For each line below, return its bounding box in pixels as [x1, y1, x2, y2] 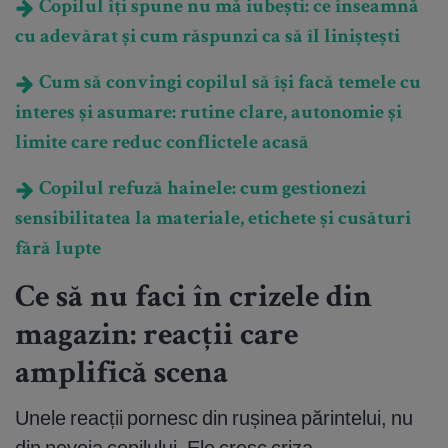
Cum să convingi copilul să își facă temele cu [35, 73, 421, 94]
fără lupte [15, 239, 101, 260]
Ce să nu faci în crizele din [15, 283, 372, 316]
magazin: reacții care [15, 321, 298, 354]
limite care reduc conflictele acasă [15, 133, 309, 154]
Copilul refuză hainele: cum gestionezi [35, 179, 366, 200]
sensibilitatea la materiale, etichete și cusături [15, 209, 411, 230]
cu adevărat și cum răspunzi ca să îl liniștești [15, 27, 400, 48]
